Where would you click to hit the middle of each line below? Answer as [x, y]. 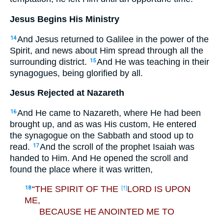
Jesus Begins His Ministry [65, 19]
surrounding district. [50, 62]
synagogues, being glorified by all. [76, 73]
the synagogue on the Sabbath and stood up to [102, 135]
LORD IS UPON [159, 189]
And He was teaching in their [153, 62]
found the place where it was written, [81, 169]
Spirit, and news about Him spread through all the [107, 50]
